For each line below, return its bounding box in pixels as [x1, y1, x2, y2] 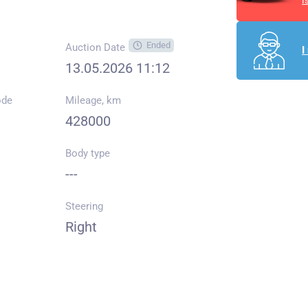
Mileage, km [65, 94, 121, 107]
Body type [65, 147, 110, 159]
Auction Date [65, 41, 125, 54]
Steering [65, 200, 103, 212]
